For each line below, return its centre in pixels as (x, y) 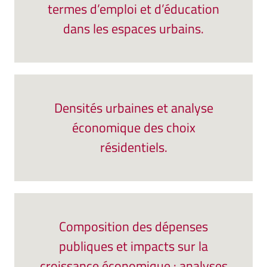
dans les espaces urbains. (133, 29)
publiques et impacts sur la (133, 246)
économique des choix (133, 128)
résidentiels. (133, 147)
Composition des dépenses (133, 226)
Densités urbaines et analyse (133, 108)
